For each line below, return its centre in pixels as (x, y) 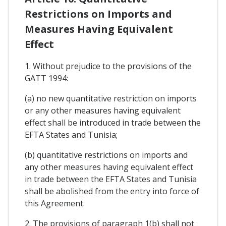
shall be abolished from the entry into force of (112, 191)
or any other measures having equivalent (103, 111)
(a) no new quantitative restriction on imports (111, 99)
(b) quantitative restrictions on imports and (106, 155)
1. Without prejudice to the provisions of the (108, 66)
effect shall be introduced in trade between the (113, 123)
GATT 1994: (46, 78)
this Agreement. (55, 204)
